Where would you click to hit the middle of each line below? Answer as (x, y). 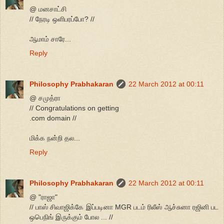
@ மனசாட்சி (48, 9)
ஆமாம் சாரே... (50, 39)
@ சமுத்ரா (45, 98)
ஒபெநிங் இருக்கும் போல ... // (71, 217)
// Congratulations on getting (74, 108)
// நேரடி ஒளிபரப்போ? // (62, 19)
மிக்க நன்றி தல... (55, 138)
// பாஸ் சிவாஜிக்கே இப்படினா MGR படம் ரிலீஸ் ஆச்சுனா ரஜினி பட (124, 207)
